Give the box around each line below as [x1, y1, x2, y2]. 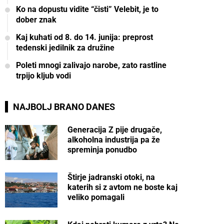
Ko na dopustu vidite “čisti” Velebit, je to [16, 4, 158, 14]
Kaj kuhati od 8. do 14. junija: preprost [16, 32, 153, 42]
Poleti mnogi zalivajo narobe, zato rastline [16, 60, 166, 70]
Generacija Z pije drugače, [67, 125, 162, 134]
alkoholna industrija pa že [67, 135, 160, 144]
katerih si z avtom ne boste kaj [67, 182, 178, 192]
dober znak [16, 15, 56, 24]
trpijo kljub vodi [16, 71, 71, 80]
